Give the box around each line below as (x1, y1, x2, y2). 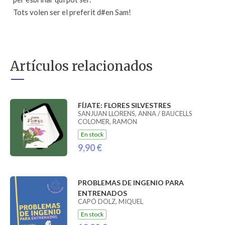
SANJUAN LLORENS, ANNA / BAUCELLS (77, 109, 192, 118)
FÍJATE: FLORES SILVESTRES (77, 101, 171, 109)
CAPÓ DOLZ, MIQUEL (77, 197, 143, 206)
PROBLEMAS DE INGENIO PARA (77, 178, 184, 187)
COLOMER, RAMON (77, 118, 137, 126)
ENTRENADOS (77, 189, 127, 198)
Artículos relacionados (10, 58, 153, 74)
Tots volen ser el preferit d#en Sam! (13, 8, 131, 17)
